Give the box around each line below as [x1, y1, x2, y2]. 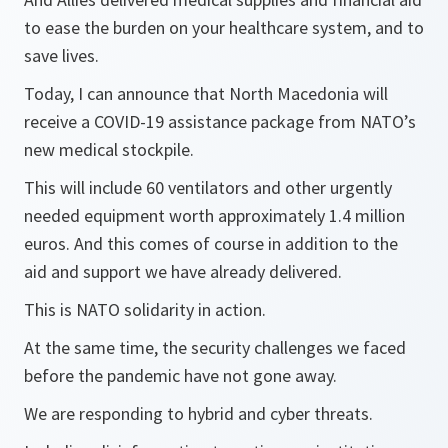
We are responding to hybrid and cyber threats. [24, 402, 373, 426]
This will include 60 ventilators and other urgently [24, 176, 392, 200]
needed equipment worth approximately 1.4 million [24, 204, 405, 228]
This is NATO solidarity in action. [24, 298, 266, 322]
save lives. [24, 44, 99, 68]
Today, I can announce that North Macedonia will [24, 82, 388, 106]
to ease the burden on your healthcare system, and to [24, 16, 424, 40]
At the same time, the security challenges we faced [24, 336, 406, 360]
